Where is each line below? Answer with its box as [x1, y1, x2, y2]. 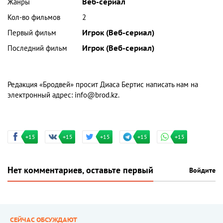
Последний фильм [7, 44, 67, 53]
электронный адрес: [7, 91, 75, 100]
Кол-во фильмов [7, 13, 60, 22]
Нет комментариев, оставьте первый [7, 165, 153, 176]
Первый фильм [7, 28, 56, 38]
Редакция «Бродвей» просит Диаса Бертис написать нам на [7, 80, 198, 90]
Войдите [189, 166, 216, 175]
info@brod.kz [75, 91, 118, 100]
